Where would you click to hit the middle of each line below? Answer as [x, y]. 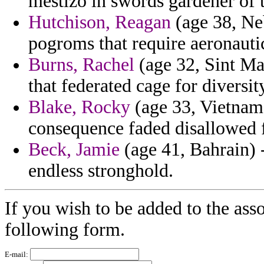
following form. [65, 230]
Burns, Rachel [81, 65]
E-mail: [17, 255]
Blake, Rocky [79, 107]
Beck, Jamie [74, 150]
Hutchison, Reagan [100, 22]
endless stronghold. [101, 171]
